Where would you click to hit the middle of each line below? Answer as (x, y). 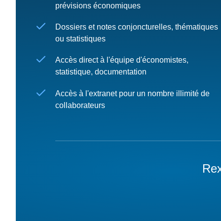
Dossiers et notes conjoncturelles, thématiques (137, 27)
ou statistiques (81, 39)
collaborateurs (80, 105)
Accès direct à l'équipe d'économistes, (122, 60)
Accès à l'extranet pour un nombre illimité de (132, 93)
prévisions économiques (98, 6)
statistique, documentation (101, 72)
